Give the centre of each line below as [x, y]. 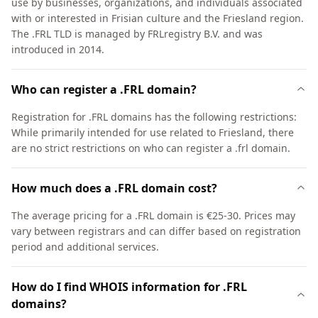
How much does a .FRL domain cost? [114, 188]
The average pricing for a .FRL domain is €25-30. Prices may [153, 215]
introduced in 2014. [58, 49]
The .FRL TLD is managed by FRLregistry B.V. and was [137, 34]
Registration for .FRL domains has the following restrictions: [154, 117]
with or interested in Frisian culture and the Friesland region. [158, 18]
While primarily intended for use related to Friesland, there [153, 132]
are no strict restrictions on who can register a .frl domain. [151, 148]
